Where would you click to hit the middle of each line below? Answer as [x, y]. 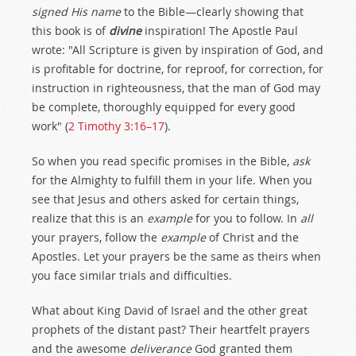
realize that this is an [89, 218]
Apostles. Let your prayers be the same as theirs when [176, 256]
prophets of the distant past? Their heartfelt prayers [171, 329]
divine [125, 31]
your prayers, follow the [96, 237]
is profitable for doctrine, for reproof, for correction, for [178, 69]
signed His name [76, 12]
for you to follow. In [246, 218]
